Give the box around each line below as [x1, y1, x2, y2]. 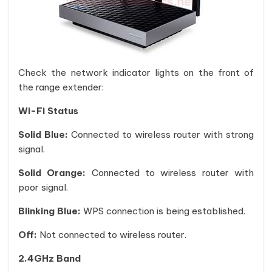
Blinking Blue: [18, 205, 81, 217]
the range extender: [18, 81, 104, 93]
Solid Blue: [18, 129, 71, 140]
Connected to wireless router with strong [71, 129, 254, 140]
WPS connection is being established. [81, 205, 245, 217]
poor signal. [18, 182, 68, 193]
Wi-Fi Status [18, 105, 78, 117]
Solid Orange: [18, 167, 86, 178]
